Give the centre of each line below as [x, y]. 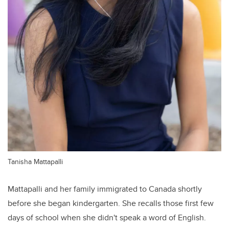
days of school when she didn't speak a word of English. [107, 218]
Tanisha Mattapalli [35, 162]
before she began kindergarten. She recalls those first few [111, 203]
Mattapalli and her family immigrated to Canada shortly [105, 189]
